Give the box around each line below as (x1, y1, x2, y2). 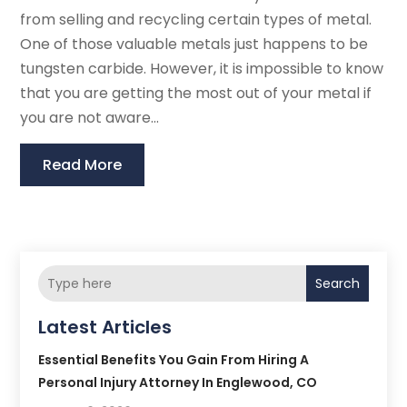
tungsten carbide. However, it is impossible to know (20, 58, 384, 80)
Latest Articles (38, 314, 173, 341)
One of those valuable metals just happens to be (20, 34, 369, 55)
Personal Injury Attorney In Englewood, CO (38, 373, 318, 392)
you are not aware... (20, 107, 160, 129)
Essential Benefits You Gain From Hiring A (38, 351, 310, 370)
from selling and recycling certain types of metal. (20, 9, 372, 31)
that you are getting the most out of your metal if (20, 83, 372, 104)
